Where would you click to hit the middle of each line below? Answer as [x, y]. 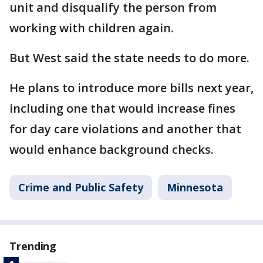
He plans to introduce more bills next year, [131, 88]
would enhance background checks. [112, 149]
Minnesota [195, 187]
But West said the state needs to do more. [129, 58]
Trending [33, 246]
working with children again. [92, 28]
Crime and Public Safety [81, 187]
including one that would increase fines [122, 108]
